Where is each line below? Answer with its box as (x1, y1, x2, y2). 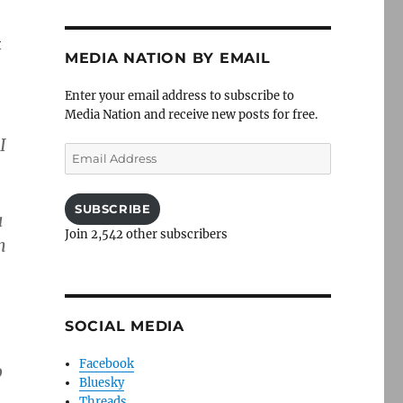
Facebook (79, 356, 135, 372)
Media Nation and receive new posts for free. (64, 107, 318, 122)
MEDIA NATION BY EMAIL (64, 49, 271, 67)
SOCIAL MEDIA (64, 318, 184, 335)
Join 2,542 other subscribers (64, 227, 228, 242)
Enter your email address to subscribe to (64, 88, 294, 103)
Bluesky (79, 375, 125, 390)
